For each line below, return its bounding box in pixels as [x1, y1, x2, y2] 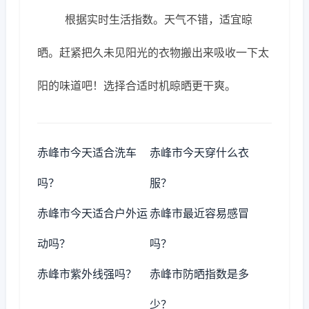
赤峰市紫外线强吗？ [37, 267, 137, 281]
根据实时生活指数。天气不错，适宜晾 [65, 12, 252, 26]
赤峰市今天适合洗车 [37, 146, 137, 159]
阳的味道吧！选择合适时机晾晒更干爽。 [37, 79, 236, 92]
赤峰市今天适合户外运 [37, 206, 148, 220]
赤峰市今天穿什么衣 [150, 146, 250, 159]
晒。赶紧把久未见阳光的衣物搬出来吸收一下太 [37, 46, 269, 59]
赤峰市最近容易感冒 [150, 206, 250, 220]
